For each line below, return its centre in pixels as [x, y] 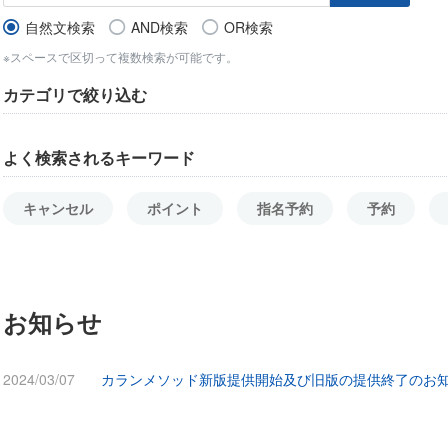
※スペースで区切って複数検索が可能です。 [120, 56]
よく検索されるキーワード [99, 157]
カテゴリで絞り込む [75, 94]
